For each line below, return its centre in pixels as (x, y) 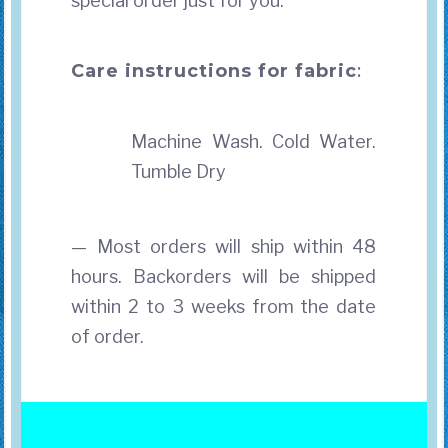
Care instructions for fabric (214, 70)
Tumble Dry (179, 171)
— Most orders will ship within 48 (224, 246)
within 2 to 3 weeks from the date (224, 306)
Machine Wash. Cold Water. (254, 141)
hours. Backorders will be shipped (224, 276)
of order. (108, 336)
